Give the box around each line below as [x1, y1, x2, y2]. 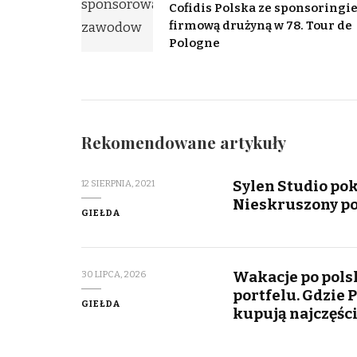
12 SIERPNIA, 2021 [81, 178, 155, 190]
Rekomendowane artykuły [81, 131, 286, 154]
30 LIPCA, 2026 [81, 269, 146, 280]
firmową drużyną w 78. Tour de [169, 18, 352, 33]
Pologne [169, 36, 220, 51]
